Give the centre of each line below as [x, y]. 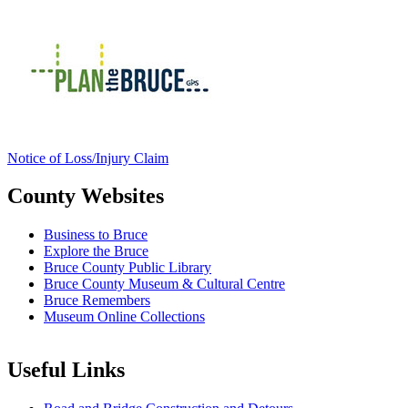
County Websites [86, 196]
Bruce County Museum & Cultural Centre [164, 284]
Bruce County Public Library [127, 268]
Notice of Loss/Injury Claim [88, 158]
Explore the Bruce [96, 251]
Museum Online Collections [124, 317]
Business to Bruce [96, 235]
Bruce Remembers [97, 301]
